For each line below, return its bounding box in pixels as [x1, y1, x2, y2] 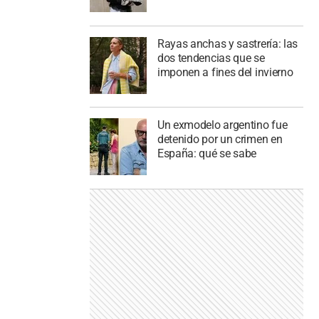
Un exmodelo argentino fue [157, 118, 288, 132]
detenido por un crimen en [157, 132, 283, 147]
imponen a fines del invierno [157, 65, 293, 79]
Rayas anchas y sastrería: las [157, 36, 298, 51]
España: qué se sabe [157, 147, 257, 161]
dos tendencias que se [157, 51, 265, 65]
